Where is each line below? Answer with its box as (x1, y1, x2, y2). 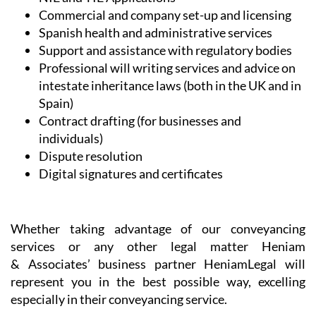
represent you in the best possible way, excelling (11, 273, 305, 289)
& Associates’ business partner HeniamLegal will (11, 255, 305, 272)
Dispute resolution (39, 147, 145, 164)
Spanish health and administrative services (39, 24, 272, 40)
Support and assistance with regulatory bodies (39, 42, 292, 58)
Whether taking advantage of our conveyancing (11, 220, 305, 236)
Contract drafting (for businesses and (39, 112, 241, 128)
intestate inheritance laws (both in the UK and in (39, 77, 301, 93)
